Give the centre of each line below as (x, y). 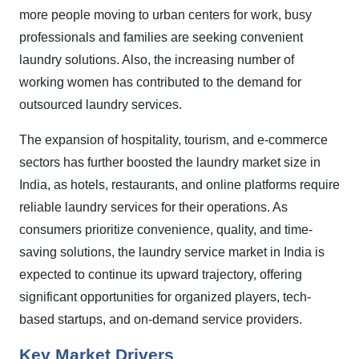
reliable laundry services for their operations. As (153, 207)
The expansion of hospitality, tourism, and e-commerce (173, 140)
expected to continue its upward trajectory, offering (161, 274)
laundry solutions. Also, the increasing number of (157, 60)
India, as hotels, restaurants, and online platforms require (179, 185)
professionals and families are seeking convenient (161, 37)
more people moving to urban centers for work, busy (165, 15)
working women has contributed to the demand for (160, 82)
